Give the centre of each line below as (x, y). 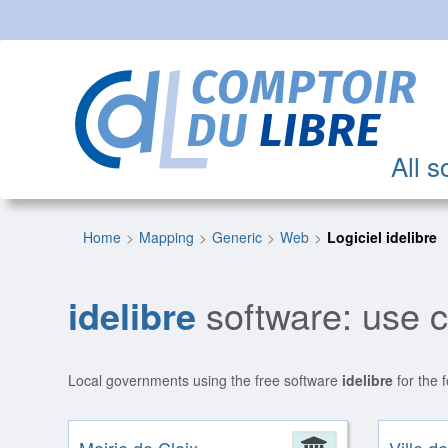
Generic (237, 237)
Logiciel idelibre (382, 237)
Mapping (167, 237)
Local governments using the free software (205, 380)
